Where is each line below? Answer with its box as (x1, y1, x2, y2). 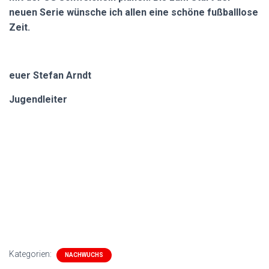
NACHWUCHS (65, 252, 103, 258)
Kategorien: (9, 249, 53, 259)
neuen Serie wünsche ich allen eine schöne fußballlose (9, 7, 258, 18)
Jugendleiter (9, 94, 67, 105)
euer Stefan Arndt (9, 70, 91, 81)
